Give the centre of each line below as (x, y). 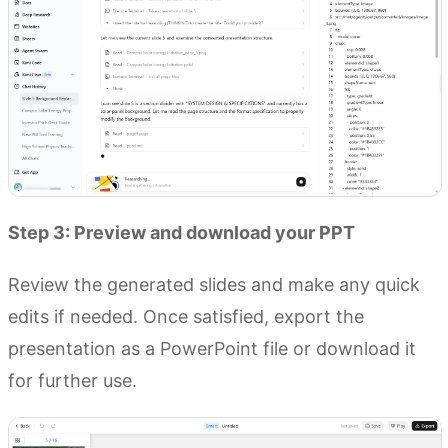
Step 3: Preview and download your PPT (181, 233)
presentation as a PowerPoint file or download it (212, 349)
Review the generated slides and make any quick (214, 285)
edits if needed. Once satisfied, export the (186, 317)
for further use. (72, 381)
